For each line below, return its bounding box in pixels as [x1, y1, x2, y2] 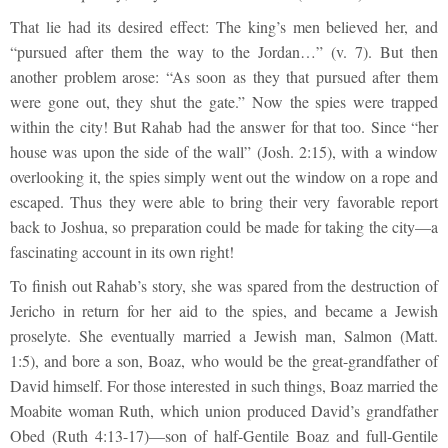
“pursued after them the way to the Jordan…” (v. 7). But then [10, 40, 438, 62]
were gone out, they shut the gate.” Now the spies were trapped [10, 90, 438, 112]
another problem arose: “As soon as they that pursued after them [10, 65, 438, 87]
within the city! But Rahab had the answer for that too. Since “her [10, 115, 438, 137]
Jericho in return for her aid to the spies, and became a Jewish [10, 299, 438, 321]
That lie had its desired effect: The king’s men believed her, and [10, 15, 438, 37]
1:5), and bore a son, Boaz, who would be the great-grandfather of [10, 349, 438, 371]
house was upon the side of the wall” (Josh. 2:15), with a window [10, 140, 438, 162]
